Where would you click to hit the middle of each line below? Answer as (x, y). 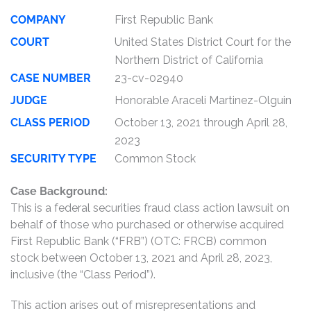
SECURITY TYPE (53, 159)
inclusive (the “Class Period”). (83, 275)
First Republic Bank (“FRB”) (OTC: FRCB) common (138, 241)
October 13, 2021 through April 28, (201, 123)
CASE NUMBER (51, 78)
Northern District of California (189, 60)
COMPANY (38, 20)
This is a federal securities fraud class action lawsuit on (150, 208)
